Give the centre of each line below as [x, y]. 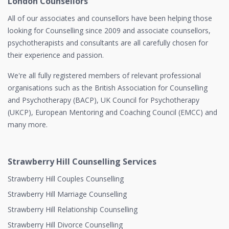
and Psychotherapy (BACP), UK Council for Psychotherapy [104, 100]
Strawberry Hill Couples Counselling [66, 179]
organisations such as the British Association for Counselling [108, 88]
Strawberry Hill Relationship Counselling [73, 209]
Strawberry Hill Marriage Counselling [67, 194]
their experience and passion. [56, 55]
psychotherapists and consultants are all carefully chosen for [108, 43]
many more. [28, 124]
